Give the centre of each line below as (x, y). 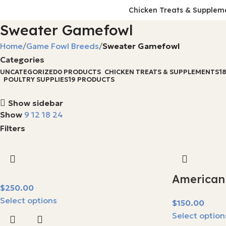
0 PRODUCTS (79, 72)
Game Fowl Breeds (63, 46)
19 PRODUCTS (91, 79)
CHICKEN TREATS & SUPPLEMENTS (162, 72)
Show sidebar (36, 103)
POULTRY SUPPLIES (36, 79)
